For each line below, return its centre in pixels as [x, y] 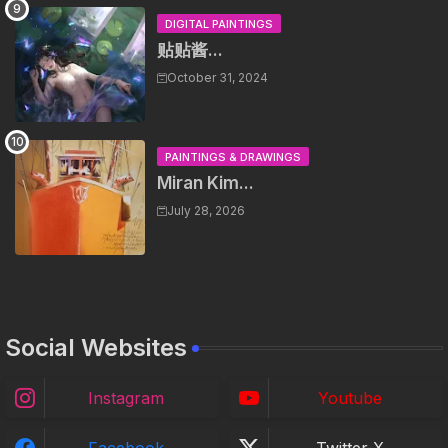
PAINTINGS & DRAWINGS [233, 157]
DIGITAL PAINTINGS [219, 24]
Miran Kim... [205, 183]
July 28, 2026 [206, 210]
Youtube [350, 398]
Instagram [126, 398]
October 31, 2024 [217, 77]
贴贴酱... [190, 50]
